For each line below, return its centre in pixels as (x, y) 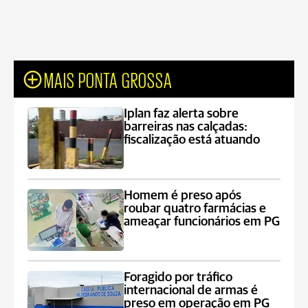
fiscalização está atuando (192, 140)
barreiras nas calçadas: (186, 127)
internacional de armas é (191, 290)
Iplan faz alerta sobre (181, 114)
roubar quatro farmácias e (195, 209)
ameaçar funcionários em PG (202, 222)
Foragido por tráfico (178, 277)
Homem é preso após (183, 196)
